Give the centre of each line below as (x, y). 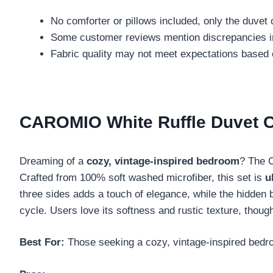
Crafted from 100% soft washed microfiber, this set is (142, 177)
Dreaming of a (53, 161)
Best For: (42, 243)
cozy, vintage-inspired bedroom (163, 161)
